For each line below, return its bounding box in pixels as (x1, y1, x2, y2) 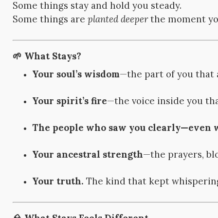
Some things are (13, 13, 88, 25)
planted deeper (88, 13, 148, 25)
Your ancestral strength (32, 148, 144, 161)
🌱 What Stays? (13, 50, 82, 62)
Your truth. (32, 175, 84, 187)
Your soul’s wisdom (32, 68, 120, 80)
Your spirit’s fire (32, 94, 108, 107)
